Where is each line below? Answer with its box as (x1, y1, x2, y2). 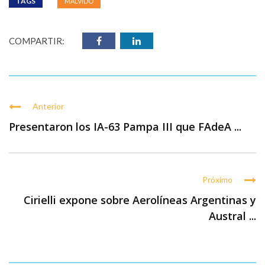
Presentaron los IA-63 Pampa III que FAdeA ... (9, 119, 241, 134)
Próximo (202, 174, 232, 185)
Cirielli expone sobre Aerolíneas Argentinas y (24, 193, 256, 208)
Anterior (33, 101, 64, 112)
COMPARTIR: (9, 35, 64, 47)
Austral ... (209, 209, 256, 224)
